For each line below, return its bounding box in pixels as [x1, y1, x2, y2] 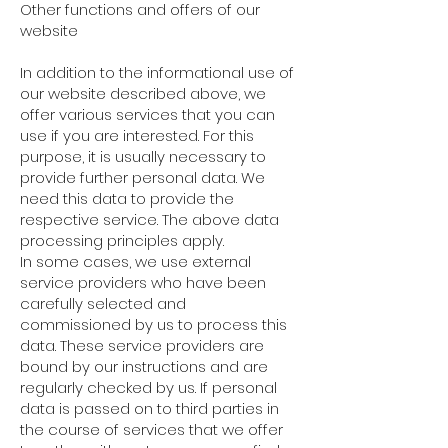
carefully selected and [20, 293, 186, 314]
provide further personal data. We [20, 167, 265, 188]
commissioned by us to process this [20, 314, 287, 335]
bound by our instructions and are [20, 356, 268, 377]
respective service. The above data [20, 209, 279, 230]
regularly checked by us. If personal [20, 377, 277, 398]
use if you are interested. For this [20, 125, 254, 146]
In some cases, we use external [20, 251, 251, 272]
